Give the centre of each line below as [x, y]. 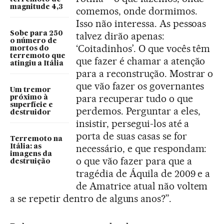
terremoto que [38, 56]
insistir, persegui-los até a [133, 123]
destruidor [30, 112]
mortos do [29, 48]
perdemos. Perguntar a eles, [138, 111]
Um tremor [30, 90]
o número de [33, 41]
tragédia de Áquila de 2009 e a [143, 173]
